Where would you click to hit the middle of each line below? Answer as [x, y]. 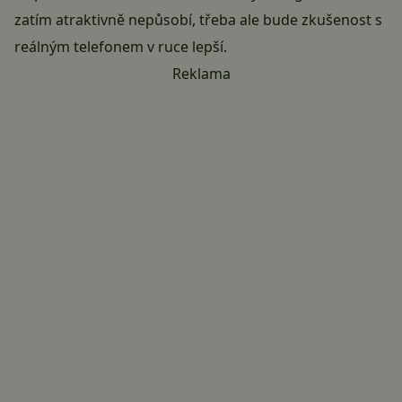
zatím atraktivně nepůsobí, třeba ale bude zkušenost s [198, 20]
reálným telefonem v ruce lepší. [121, 47]
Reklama [201, 74]
